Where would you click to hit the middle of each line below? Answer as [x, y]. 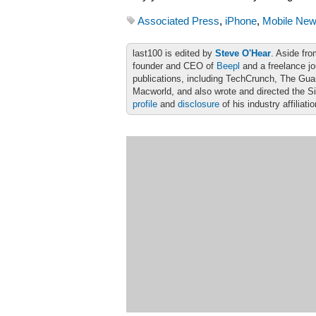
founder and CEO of [175, 66]
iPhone [241, 21]
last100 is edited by [174, 53]
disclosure [199, 104]
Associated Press [178, 21]
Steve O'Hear [243, 53]
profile [145, 104]
